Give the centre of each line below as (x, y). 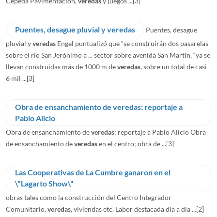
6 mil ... (16, 78)
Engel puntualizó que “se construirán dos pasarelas (132, 43)
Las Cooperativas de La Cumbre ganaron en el (93, 172)
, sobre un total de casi (174, 66)
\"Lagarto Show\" (44, 183)
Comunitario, (27, 209)
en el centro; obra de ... (132, 143)
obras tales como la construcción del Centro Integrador (89, 197)
